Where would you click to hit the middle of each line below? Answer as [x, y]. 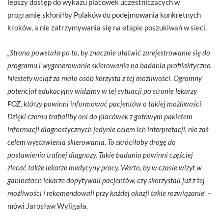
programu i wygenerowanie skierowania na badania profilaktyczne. [110, 65]
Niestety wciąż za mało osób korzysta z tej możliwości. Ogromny [105, 78]
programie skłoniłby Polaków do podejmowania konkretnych [104, 14]
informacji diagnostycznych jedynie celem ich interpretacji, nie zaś [108, 129]
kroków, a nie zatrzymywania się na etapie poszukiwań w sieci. [107, 27]
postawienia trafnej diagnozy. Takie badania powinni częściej [100, 154]
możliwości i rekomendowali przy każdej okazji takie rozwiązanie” [107, 193]
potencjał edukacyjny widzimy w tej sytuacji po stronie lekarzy [102, 91]
